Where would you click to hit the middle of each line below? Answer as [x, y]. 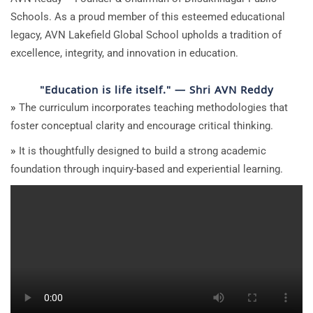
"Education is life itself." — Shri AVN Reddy [156, 89]
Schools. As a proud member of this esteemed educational [148, 16]
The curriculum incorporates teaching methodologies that [152, 107]
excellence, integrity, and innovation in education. [124, 53]
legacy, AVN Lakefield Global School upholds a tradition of [146, 35]
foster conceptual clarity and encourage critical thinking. [142, 125]
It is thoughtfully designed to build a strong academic [141, 151]
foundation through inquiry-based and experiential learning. [147, 169]
